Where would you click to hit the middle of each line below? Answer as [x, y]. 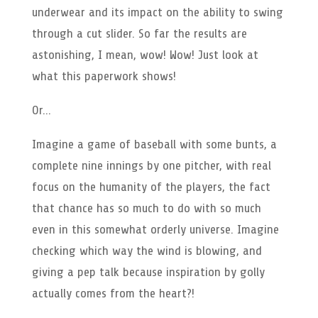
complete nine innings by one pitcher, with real [151, 165]
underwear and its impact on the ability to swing [157, 12]
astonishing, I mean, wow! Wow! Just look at [145, 54]
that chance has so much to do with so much [146, 208]
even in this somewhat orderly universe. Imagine [155, 229]
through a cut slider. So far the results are [139, 33]
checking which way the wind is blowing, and [147, 250]
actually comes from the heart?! [113, 293]
